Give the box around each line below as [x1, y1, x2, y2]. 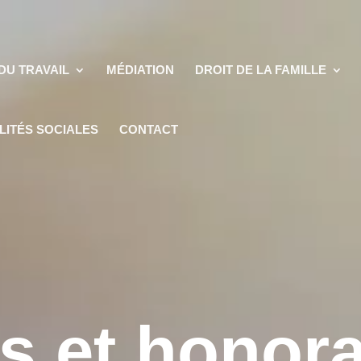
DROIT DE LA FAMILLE [195, 63, 327, 77]
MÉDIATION [106, 63, 175, 77]
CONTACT [119, 122, 179, 136]
